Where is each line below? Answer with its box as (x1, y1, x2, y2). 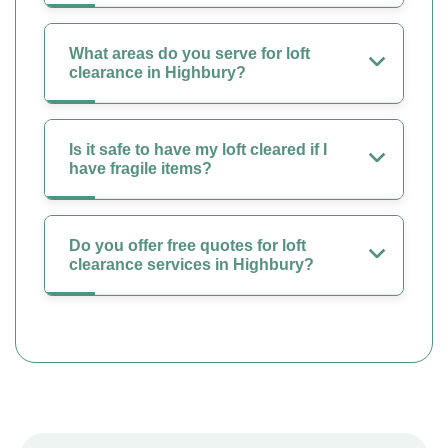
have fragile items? (69, 159, 212, 177)
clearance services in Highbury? (69, 255, 314, 273)
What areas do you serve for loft (69, 44, 310, 62)
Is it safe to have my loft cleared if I (69, 140, 327, 158)
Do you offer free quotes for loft (69, 236, 306, 254)
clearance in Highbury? (69, 63, 246, 81)
